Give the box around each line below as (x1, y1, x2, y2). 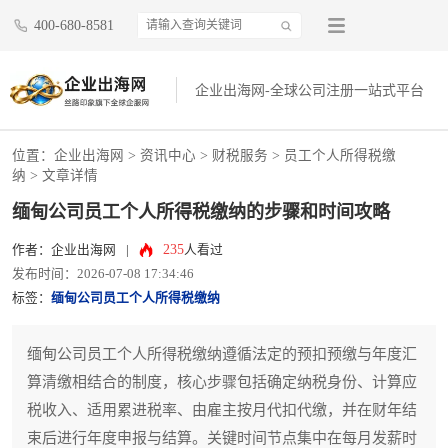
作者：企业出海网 (12, 243, 116, 258)
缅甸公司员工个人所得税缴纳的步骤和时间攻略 (12, 202, 390, 223)
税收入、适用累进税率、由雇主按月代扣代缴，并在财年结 (27, 402, 417, 419)
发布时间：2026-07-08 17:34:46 (12, 267, 194, 282)
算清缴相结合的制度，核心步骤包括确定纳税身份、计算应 (27, 374, 417, 391)
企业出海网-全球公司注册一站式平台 (195, 83, 425, 99)
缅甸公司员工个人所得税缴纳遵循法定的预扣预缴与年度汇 (27, 346, 417, 363)
